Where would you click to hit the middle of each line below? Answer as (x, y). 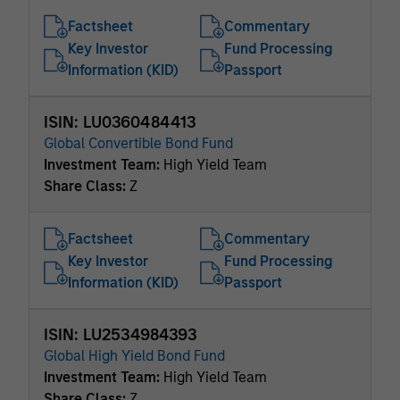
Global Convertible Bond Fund (138, 143)
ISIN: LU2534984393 (120, 335)
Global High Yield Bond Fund (134, 356)
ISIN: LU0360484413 (120, 122)
